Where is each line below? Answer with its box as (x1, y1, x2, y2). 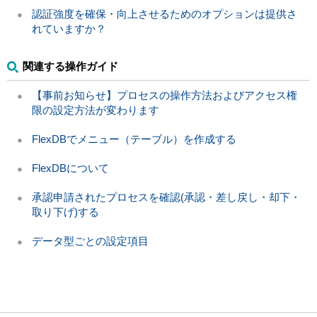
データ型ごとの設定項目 (32, 234, 149, 247)
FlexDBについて (32, 161, 109, 174)
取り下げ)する (32, 205, 99, 218)
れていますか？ (32, 22, 106, 35)
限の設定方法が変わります (32, 103, 159, 116)
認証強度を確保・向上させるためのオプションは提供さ (32, 7, 297, 20)
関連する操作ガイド (23, 59, 118, 72)
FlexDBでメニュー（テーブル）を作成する (32, 132, 236, 145)
